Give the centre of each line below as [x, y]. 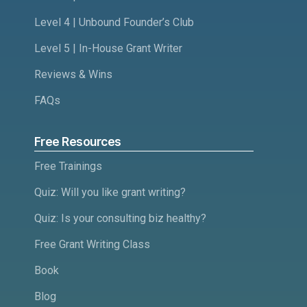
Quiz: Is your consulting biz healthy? [120, 219]
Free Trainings [68, 167]
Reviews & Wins [73, 74]
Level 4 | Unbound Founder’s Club [114, 22]
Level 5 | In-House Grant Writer [108, 48]
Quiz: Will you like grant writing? [110, 193]
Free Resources [78, 141]
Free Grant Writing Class [92, 245]
